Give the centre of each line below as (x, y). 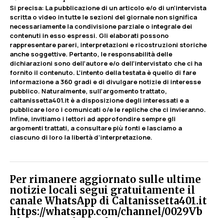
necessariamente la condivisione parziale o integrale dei (101, 26)
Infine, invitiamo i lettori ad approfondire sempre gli (93, 118)
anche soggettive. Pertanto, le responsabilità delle (91, 54)
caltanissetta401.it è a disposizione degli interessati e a (99, 100)
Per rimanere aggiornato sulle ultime (105, 179)
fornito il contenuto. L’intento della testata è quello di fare (103, 72)
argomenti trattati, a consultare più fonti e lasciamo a (96, 128)
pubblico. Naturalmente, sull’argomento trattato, (88, 91)
